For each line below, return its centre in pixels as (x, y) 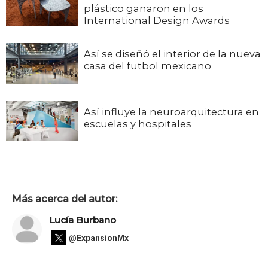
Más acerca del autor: (65, 198)
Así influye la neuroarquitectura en (171, 112)
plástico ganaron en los (144, 8)
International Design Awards (157, 20)
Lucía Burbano (83, 220)
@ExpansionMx (99, 238)
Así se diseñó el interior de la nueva (172, 54)
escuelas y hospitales (138, 124)
